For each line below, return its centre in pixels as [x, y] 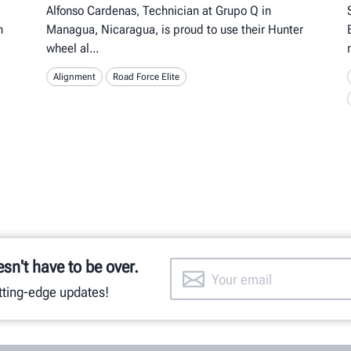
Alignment [75, 77]
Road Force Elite [147, 77]
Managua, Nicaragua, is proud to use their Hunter [175, 30]
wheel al [68, 49]
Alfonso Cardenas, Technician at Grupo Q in [159, 11]
